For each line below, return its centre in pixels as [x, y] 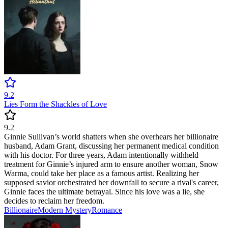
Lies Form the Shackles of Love [55, 104]
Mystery [78, 210]
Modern [51, 210]
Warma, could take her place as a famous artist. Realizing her [102, 174]
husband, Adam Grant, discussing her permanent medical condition [111, 146]
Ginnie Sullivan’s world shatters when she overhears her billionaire [111, 137]
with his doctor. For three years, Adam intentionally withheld [101, 155]
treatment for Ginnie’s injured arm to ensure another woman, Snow [111, 164]
